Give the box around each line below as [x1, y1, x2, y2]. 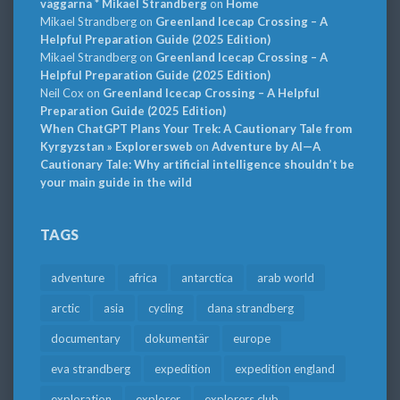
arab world [257, 271, 314, 286]
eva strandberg [51, 362, 130, 377]
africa [129, 271, 157, 286]
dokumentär [145, 331, 209, 346]
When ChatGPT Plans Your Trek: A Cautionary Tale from [40, 121, 352, 137]
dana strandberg [207, 301, 294, 316]
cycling [148, 301, 183, 316]
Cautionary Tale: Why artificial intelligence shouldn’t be [40, 157, 354, 172]
